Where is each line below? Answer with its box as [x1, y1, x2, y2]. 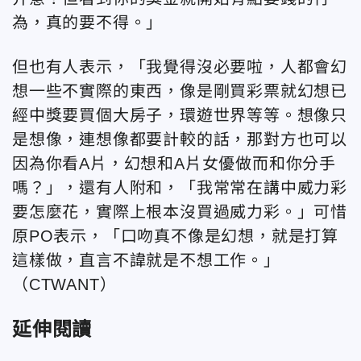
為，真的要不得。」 [12, 13, 164, 31]
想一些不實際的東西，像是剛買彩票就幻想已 [12, 81, 347, 100]
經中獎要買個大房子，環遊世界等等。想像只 [12, 106, 347, 124]
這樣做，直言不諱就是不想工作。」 [12, 251, 280, 269]
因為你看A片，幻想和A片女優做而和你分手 [12, 154, 336, 172]
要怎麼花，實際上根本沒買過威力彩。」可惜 [12, 202, 347, 221]
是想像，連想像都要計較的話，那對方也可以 [12, 130, 347, 148]
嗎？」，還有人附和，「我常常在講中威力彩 [12, 178, 347, 197]
